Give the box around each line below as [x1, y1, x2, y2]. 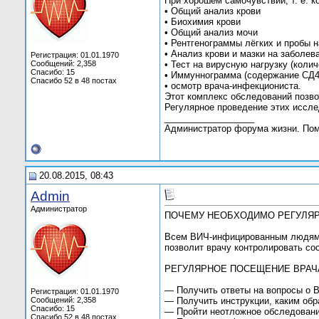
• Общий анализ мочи [164, 27, 258, 38]
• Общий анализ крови [164, 6, 261, 17]
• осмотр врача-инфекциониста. [164, 80, 301, 92]
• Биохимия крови [164, 16, 241, 28]
